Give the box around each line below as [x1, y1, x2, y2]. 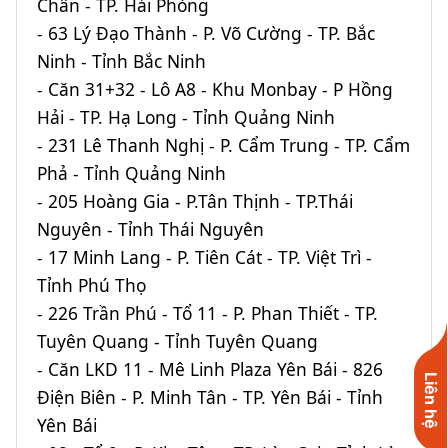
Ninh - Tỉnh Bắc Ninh [37, 48, 206, 73]
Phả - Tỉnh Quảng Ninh [37, 160, 226, 185]
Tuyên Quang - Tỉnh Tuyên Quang [37, 328, 318, 353]
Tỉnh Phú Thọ [37, 272, 146, 297]
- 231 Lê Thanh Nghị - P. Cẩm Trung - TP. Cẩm [37, 132, 410, 157]
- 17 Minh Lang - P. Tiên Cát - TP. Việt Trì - [37, 244, 372, 269]
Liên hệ [421, 372, 441, 429]
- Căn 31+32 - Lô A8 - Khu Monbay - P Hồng [37, 76, 393, 101]
